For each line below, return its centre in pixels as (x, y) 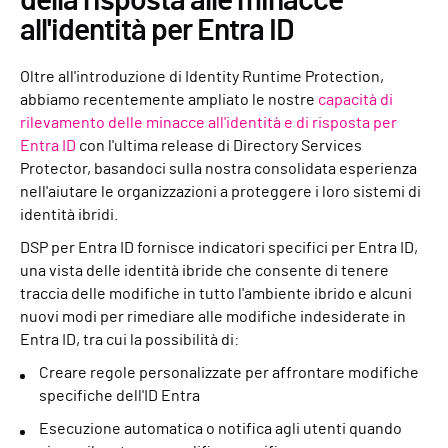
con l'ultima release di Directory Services (219, 145)
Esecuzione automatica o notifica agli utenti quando (220, 428)
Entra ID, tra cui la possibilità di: (129, 339)
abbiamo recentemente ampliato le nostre (169, 99)
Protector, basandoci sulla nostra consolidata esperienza (218, 168)
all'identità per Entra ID (157, 30)
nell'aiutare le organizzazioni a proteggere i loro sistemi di (220, 191)
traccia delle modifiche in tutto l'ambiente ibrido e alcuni (216, 293)
